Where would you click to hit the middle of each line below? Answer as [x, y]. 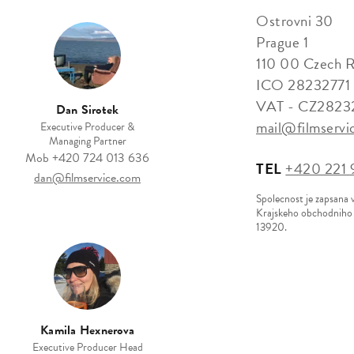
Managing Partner [87, 141]
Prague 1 [282, 43]
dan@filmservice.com [87, 178]
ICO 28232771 [303, 85]
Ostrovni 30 [295, 21]
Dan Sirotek [87, 110]
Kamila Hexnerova [87, 331]
